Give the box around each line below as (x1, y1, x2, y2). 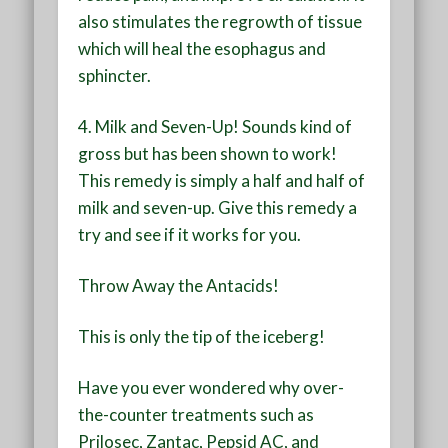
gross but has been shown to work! (78, 142, 338, 164)
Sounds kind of (239, 115, 353, 137)
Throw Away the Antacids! (78, 274, 280, 296)
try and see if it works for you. (78, 223, 302, 245)
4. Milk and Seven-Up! (78, 115, 240, 137)
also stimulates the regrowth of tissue (78, 10, 363, 32)
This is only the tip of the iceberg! (78, 325, 326, 347)
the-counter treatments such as (78, 403, 315, 425)
